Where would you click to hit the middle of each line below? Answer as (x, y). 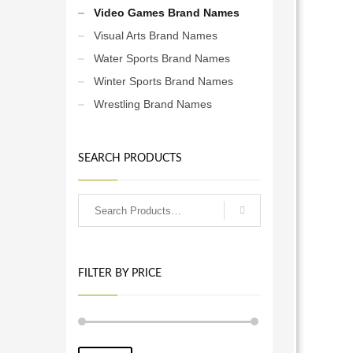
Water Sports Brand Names (162, 58)
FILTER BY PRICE (119, 273)
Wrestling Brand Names (152, 104)
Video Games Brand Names (166, 13)
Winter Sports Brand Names (163, 81)
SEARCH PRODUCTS (130, 158)
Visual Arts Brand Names (155, 35)
